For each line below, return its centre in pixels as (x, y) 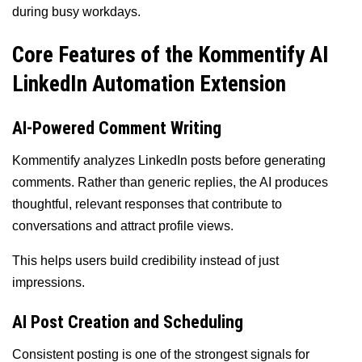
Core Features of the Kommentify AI (170, 55)
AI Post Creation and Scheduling (128, 322)
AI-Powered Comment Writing (117, 128)
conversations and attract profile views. (123, 225)
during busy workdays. (76, 11)
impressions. (48, 282)
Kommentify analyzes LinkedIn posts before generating (169, 160)
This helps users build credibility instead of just (145, 260)
